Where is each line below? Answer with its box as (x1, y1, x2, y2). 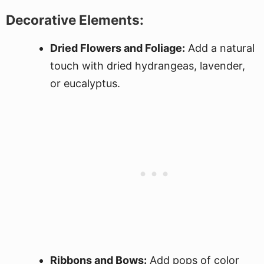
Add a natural (185, 42, 255, 54)
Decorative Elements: (6, 12, 144, 28)
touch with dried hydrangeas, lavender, (50, 60, 245, 72)
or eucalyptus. (50, 77, 120, 90)
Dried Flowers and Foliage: (50, 42, 185, 54)
